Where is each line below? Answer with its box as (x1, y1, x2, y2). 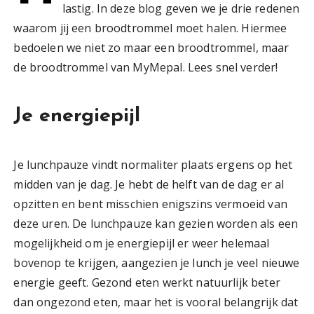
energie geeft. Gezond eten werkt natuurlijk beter (13, 274, 280, 290)
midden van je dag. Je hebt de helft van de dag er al (13, 176, 285, 192)
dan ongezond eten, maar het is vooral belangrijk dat (13, 294, 299, 310)
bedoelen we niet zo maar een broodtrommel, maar (13, 39, 289, 55)
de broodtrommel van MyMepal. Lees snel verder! (13, 59, 278, 75)
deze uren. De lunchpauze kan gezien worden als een (13, 215, 298, 231)
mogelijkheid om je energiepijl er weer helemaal (13, 235, 270, 251)
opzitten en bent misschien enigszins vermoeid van (13, 196, 287, 212)
